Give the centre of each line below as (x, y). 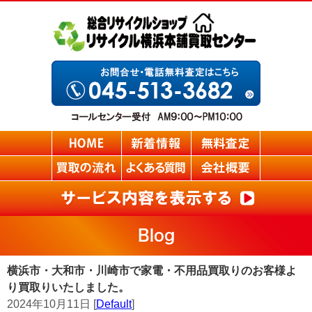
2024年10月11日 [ (52, 304)
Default (114, 304)
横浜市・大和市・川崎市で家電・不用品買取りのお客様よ (152, 271)
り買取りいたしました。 (68, 287)
